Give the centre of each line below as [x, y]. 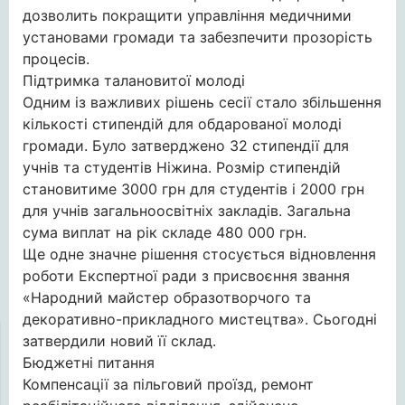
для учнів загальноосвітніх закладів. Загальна [187, 211]
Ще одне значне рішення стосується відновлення [199, 254]
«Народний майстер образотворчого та [167, 297]
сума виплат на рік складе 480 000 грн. [165, 232]
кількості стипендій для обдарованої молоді [182, 124]
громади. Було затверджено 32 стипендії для [186, 146]
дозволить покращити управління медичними [187, 15]
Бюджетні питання [89, 363]
